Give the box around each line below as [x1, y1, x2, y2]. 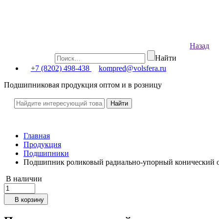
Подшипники [23, 149, 69, 157]
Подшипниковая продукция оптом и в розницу [4, 81, 162, 89]
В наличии [6, 175, 42, 183]
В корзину [15, 196, 44, 203]
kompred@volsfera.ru [99, 64, 166, 72]
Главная [23, 131, 50, 140]
